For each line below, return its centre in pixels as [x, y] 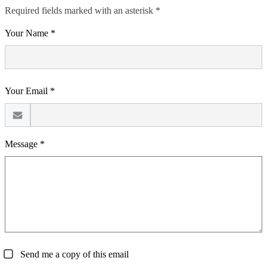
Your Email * [30, 91]
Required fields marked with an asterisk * [83, 10]
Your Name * [30, 33]
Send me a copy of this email [73, 254]
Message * [25, 144]
